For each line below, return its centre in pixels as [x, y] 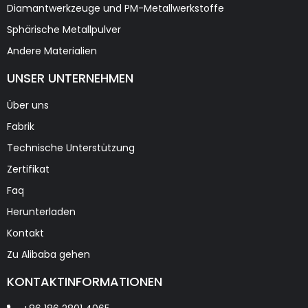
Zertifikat [28, 169]
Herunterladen [41, 212]
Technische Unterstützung [71, 148]
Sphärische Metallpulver [64, 30]
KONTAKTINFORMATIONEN [85, 282]
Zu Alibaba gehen [48, 255]
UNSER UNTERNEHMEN [70, 78]
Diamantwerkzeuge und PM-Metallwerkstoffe [115, 9]
